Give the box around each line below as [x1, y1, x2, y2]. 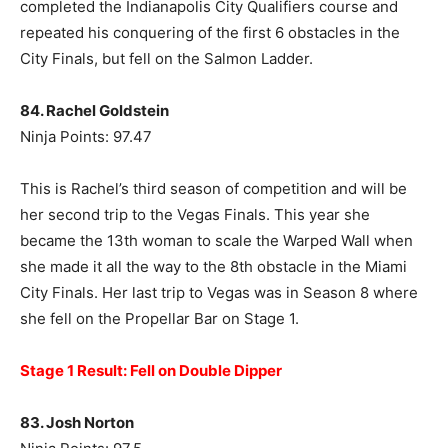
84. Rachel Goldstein [20, 101, 169, 121]
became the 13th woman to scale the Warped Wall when [20, 231, 413, 251]
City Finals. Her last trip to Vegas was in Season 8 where [20, 283, 418, 303]
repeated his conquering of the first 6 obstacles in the [20, 23, 400, 43]
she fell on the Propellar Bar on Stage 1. [20, 309, 299, 329]
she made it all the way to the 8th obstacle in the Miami [20, 257, 407, 277]
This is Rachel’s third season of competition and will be [20, 179, 407, 199]
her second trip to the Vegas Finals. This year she [20, 205, 370, 225]
